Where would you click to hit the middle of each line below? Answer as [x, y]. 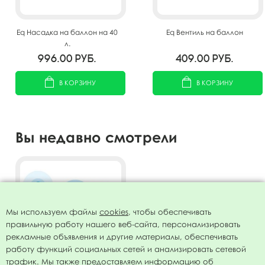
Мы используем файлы [53, 212]
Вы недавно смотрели [96, 137]
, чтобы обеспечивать [170, 212]
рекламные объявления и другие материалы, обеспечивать [122, 237]
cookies [114, 212]
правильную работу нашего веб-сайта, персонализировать [123, 224]
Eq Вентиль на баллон [204, 32]
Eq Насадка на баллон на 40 [67, 32]
